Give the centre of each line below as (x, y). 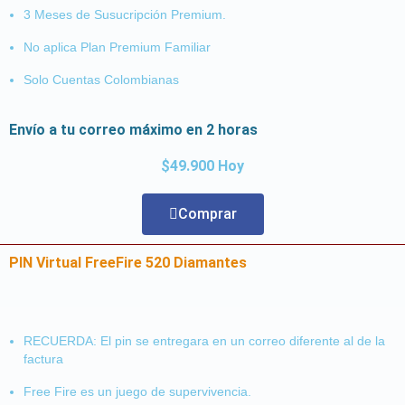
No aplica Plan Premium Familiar (117, 47)
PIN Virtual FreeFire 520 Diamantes (128, 262)
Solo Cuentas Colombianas (101, 79)
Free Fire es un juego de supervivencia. (137, 391)
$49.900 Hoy (202, 165)
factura (43, 358)
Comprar (207, 213)
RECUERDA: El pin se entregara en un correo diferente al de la (204, 340)
